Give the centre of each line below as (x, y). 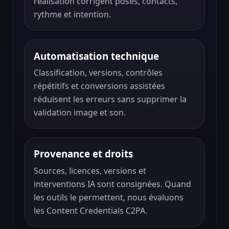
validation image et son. (79, 113)
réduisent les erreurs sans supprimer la (110, 99)
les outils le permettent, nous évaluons (108, 197)
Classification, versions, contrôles (98, 73)
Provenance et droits (83, 154)
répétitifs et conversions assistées (99, 86)
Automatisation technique (96, 56)
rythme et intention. (72, 15)
